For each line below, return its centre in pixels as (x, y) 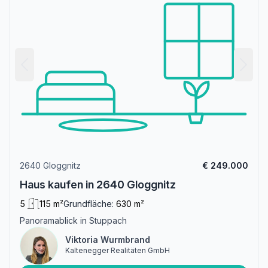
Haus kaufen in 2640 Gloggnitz (98, 185)
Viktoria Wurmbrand (108, 240)
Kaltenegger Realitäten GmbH (118, 251)
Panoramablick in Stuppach (73, 221)
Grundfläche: (89, 204)
